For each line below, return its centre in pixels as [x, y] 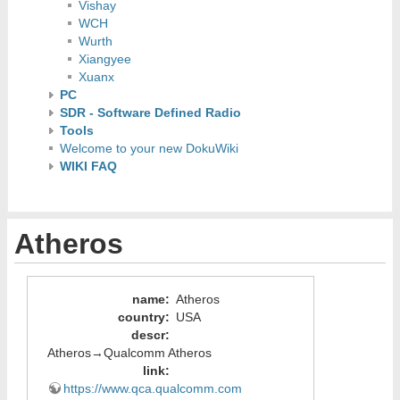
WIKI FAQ [88, 167]
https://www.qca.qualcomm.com [152, 388]
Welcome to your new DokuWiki [149, 149]
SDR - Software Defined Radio [150, 113]
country [141, 317]
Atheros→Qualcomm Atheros [129, 352]
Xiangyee [105, 59]
